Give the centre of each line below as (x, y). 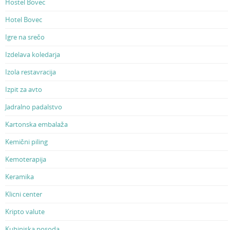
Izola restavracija (31, 72)
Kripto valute (25, 211)
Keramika (20, 176)
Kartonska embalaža (36, 124)
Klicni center (24, 194)
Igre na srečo (25, 37)
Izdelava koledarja (33, 54)
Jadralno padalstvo (34, 107)
